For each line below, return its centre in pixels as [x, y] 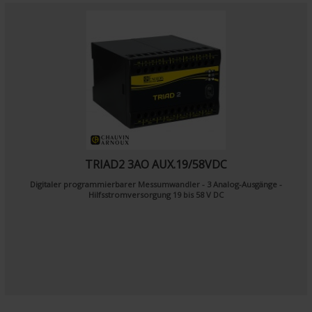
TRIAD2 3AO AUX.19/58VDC [156, 164]
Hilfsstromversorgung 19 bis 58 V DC [156, 195]
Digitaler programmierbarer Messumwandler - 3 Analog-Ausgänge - [156, 184]
